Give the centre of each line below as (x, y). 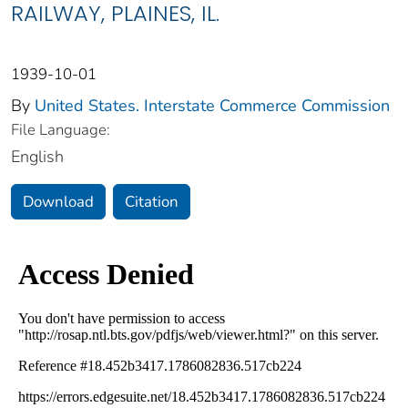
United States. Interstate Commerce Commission (212, 106)
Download (58, 202)
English (37, 157)
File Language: (61, 130)
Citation (152, 202)
